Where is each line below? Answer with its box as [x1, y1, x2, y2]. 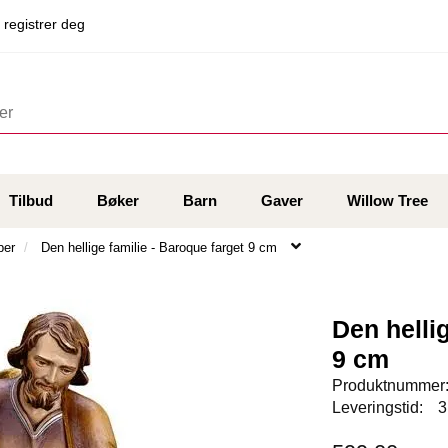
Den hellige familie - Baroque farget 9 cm [41, 240, 277, 256]
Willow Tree [346, 192, 428, 210]
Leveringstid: [332, 399, 424, 417]
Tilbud [8, 192, 53, 210]
